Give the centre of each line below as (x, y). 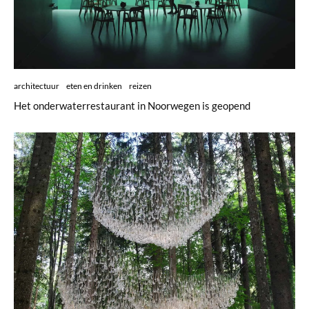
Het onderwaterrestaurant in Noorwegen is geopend (132, 106)
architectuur (37, 86)
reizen (140, 86)
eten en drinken (94, 86)
